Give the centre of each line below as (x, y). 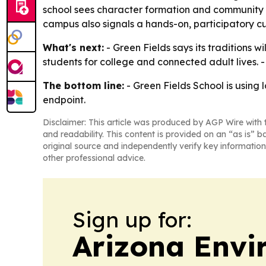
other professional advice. (94, 158)
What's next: (73, 47)
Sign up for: (132, 219)
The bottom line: (83, 85)
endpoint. (64, 100)
